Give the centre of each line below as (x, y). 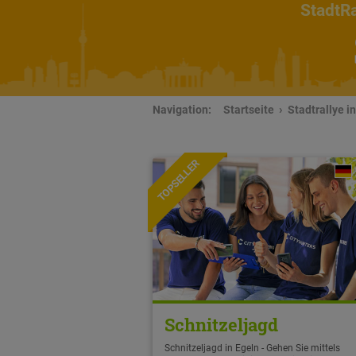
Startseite (249, 110)
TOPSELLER (178, 181)
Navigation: (182, 110)
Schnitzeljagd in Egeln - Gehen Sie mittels (252, 348)
